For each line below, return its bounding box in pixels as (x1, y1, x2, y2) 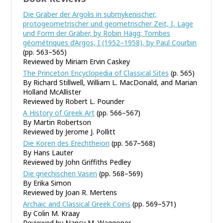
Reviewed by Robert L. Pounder (23, 97, 124, 106)
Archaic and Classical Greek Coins (23, 199, 130, 209)
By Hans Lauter (23, 148, 73, 157)
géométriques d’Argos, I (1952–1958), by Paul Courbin (23, 38, 197, 47)
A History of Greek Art (23, 108, 95, 117)
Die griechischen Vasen (23, 169, 97, 178)
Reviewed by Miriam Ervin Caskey (23, 57, 130, 66)
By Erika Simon (23, 178, 71, 188)
